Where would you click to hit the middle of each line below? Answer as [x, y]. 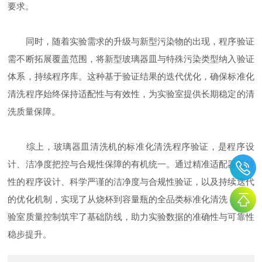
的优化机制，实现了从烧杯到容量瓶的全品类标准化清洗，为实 [131, 199]
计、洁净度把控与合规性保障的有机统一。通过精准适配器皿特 [131, 164]
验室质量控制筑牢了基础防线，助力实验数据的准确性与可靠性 [131, 217]
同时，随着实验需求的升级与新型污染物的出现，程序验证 [131, 42]
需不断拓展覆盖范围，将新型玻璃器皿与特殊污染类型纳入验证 [131, 59]
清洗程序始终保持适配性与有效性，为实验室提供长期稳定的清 [131, 94]
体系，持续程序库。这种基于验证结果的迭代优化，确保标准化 [131, 77]
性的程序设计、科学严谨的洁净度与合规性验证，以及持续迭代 [131, 182]
